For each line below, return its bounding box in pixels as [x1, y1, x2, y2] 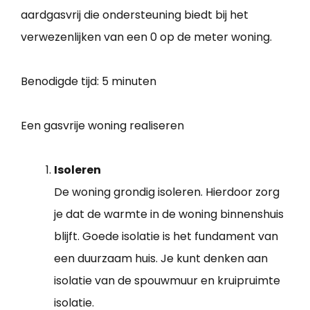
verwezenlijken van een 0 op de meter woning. [21, 28, 272, 45]
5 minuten [102, 73, 156, 89]
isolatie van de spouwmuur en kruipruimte [54, 272, 280, 289]
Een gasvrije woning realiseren [21, 117, 184, 134]
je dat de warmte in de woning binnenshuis [54, 206, 284, 222]
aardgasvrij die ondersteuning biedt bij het [21, 6, 248, 23]
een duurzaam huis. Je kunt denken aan [54, 250, 268, 266]
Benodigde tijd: [21, 73, 102, 89]
